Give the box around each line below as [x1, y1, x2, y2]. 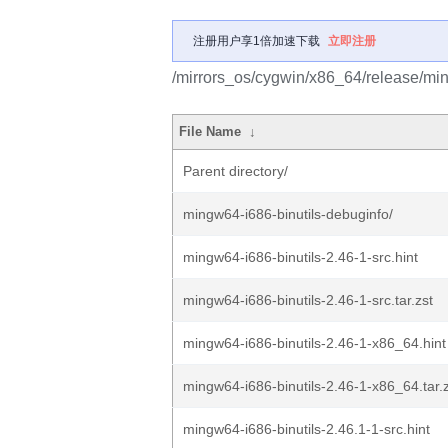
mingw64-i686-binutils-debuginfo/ [183, 206, 393, 222]
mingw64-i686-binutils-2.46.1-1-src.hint [183, 421, 430, 437]
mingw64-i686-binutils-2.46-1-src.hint [183, 249, 418, 265]
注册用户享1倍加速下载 [193, 34, 320, 48]
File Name [179, 124, 242, 139]
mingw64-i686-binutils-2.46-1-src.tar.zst [183, 292, 433, 308]
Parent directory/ [183, 163, 288, 179]
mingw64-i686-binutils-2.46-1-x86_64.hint [183, 335, 446, 351]
